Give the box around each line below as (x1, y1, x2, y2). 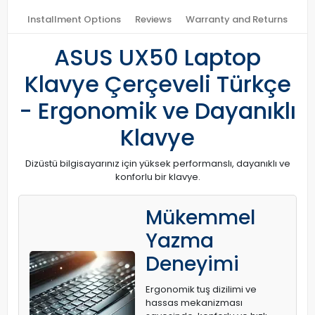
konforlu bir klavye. (115, 170, 200, 184)
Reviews (135, 13, 172, 26)
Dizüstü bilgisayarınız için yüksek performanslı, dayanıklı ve (25, 157, 290, 170)
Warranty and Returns (186, 13, 288, 26)
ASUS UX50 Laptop (54, 41, 261, 73)
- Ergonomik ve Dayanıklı (19, 95, 296, 127)
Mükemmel (146, 204, 255, 231)
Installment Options (27, 13, 121, 26)
